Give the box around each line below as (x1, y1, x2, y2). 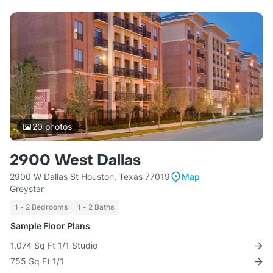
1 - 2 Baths (77, 202, 114, 212)
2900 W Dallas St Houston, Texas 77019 (10, 171, 170, 182)
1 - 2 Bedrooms (15, 202, 68, 212)
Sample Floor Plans (10, 221, 90, 232)
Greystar (10, 183, 44, 194)
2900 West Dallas (10, 151, 141, 171)
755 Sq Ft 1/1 (10, 256, 64, 267)
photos (42, 121, 72, 132)
